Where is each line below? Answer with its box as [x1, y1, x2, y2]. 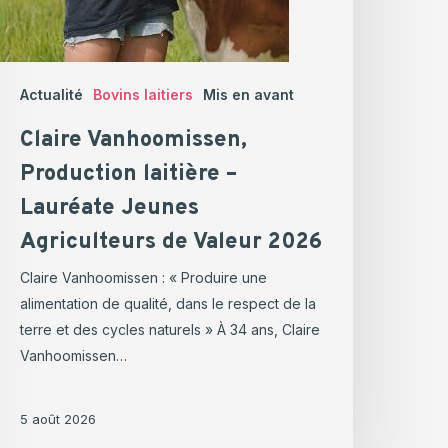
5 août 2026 [20, 411, 97, 428]
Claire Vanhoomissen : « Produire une [20, 269, 268, 287]
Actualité [20, 86, 84, 104]
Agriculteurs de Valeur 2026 [20, 229, 323, 257]
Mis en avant [203, 86, 295, 104]
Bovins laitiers [93, 86, 194, 104]
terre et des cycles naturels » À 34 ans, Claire [20, 321, 321, 339]
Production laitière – [20, 161, 238, 189]
